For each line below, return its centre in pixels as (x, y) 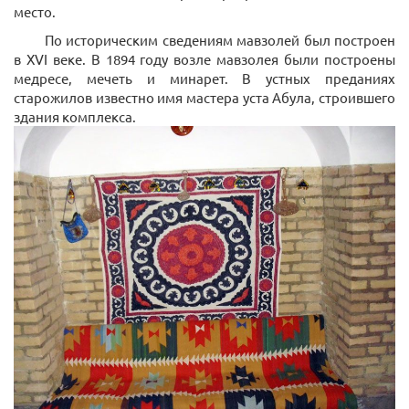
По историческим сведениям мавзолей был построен (218, 40)
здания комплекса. (75, 117)
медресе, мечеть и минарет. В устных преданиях (204, 79)
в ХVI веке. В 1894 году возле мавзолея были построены (204, 59)
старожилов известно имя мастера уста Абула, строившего (204, 98)
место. (35, 12)
